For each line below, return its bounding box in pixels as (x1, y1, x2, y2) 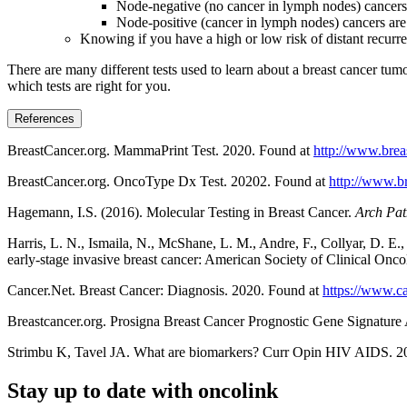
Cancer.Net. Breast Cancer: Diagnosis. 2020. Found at (7, 282, 323, 298)
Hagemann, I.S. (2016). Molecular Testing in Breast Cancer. (7, 203, 355, 220)
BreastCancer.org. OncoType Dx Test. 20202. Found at (7, 173, 329, 189)
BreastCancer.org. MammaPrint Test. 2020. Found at (7, 142, 313, 158)
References (15, 111, 74, 125)
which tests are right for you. (7, 77, 171, 94)
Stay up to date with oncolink (7, 378, 278, 402)
